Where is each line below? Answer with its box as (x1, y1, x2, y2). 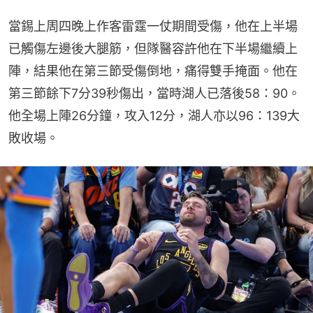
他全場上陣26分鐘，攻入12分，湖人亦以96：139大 (8, 108, 300, 123)
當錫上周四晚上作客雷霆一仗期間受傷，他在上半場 (8, 18, 298, 34)
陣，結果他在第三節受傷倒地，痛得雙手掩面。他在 (8, 63, 298, 78)
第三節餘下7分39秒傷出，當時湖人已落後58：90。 (8, 85, 300, 101)
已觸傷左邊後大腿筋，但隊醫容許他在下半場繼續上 (8, 41, 298, 56)
